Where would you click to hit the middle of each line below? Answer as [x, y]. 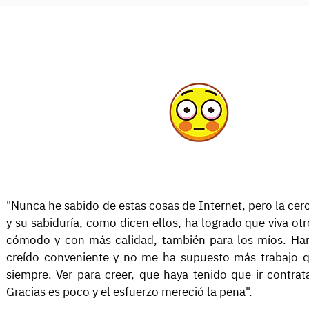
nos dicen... [99, 99]
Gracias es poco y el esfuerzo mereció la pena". [129, 292]
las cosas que [99, 81]
